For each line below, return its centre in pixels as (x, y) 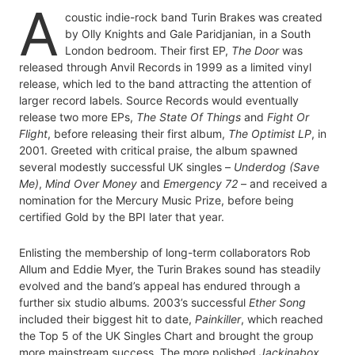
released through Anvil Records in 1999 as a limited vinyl (165, 67)
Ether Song (277, 303)
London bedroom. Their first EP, (148, 51)
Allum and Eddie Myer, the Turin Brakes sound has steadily (170, 269)
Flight (33, 134)
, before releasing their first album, (138, 134)
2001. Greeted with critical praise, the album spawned (158, 151)
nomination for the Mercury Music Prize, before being (157, 200)
